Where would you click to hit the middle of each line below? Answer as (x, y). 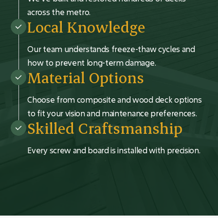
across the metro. (59, 12)
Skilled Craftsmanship (105, 128)
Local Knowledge (87, 27)
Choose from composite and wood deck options (115, 100)
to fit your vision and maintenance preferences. (112, 113)
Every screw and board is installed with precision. (114, 150)
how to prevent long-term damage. (92, 63)
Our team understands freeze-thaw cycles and (111, 49)
